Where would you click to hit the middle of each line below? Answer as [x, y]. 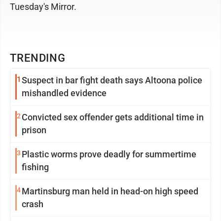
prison [34, 130]
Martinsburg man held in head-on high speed [110, 191]
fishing [35, 167]
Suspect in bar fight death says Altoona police [112, 80]
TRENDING [38, 58]
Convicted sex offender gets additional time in [113, 117]
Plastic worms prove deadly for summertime [109, 154]
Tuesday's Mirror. [43, 6]
